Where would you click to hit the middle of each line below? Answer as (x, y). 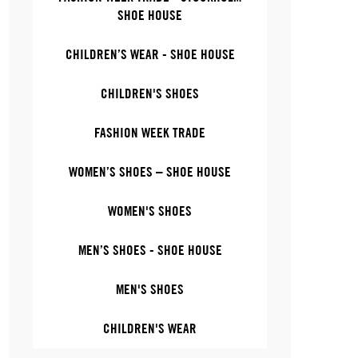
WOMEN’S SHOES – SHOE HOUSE (150, 172)
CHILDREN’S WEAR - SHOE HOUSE (150, 54)
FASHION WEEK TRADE (150, 133)
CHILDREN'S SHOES (150, 93)
